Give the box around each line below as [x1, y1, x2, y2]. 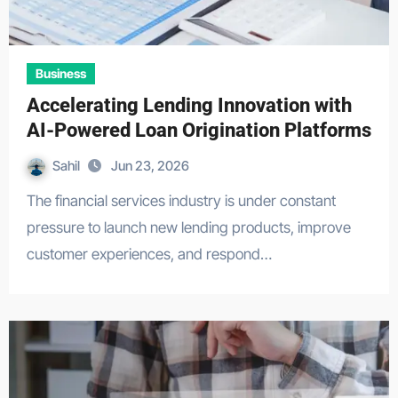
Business [35, 66, 86, 81]
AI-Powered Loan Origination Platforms [26, 119, 371, 141]
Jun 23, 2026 [110, 157, 189, 174]
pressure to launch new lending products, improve [26, 219, 351, 236]
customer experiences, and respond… [26, 245, 272, 263]
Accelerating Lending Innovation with [26, 94, 352, 116]
